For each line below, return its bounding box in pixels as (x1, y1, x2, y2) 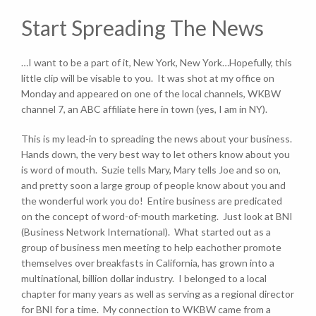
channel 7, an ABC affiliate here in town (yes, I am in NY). (21, 103, 267, 115)
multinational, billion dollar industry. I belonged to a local (21, 272, 267, 284)
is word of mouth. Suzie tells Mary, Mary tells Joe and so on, (21, 164, 281, 176)
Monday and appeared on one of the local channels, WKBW (21, 87, 281, 99)
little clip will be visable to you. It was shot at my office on (21, 72, 274, 84)
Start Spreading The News (21, 15, 264, 40)
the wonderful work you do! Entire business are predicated (21, 195, 282, 207)
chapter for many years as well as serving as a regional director (21, 288, 294, 300)
